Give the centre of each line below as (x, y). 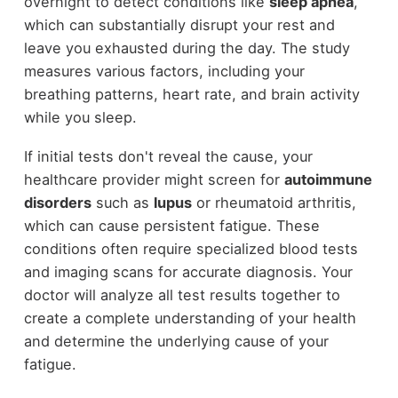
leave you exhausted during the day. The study (187, 48)
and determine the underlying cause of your (176, 342)
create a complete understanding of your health (190, 318)
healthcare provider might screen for (154, 180)
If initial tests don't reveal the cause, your (168, 157)
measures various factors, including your (164, 71)
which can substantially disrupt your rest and (179, 24)
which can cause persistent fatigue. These (171, 226)
